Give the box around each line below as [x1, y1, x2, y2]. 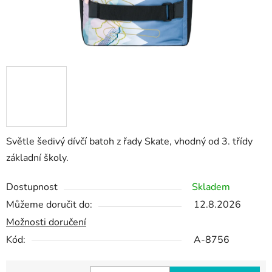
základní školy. [6, 151, 69, 165]
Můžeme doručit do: [6, 198, 92, 212]
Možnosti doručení [6, 216, 86, 229]
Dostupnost [6, 180, 58, 194]
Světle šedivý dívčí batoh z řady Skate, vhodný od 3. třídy [6, 135, 253, 149]
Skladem [192, 180, 230, 194]
